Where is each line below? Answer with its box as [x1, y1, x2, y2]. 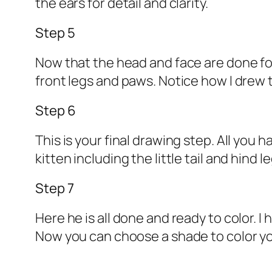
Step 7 [35, 179, 74, 198]
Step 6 [35, 101, 76, 120]
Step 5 [35, 24, 75, 42]
